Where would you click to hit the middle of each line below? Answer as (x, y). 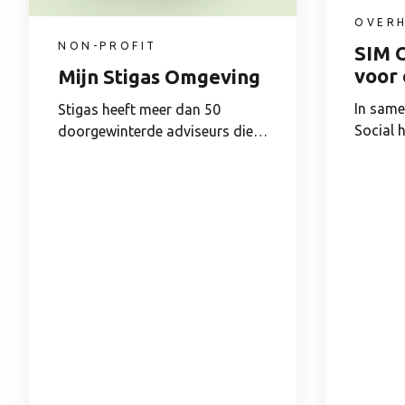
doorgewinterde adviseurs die (155, 131)
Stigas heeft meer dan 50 (139, 109)
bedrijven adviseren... (125, 152)
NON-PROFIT (108, 45)
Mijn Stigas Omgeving (159, 76)
